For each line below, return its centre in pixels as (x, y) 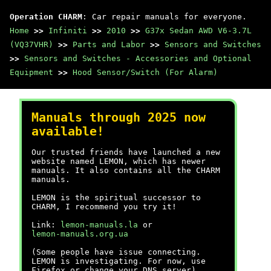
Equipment (31, 72)
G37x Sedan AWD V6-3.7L (198, 31)
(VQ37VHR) (31, 44)
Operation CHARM (46, 17)
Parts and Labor (109, 44)
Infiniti (68, 31)
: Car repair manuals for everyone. (165, 17)
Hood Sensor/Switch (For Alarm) (145, 72)
